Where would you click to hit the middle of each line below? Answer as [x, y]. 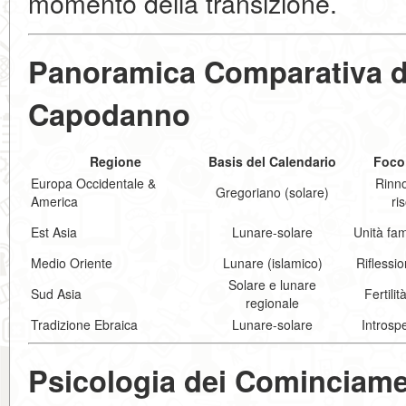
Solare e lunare [272, 285]
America [54, 201]
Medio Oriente [72, 263]
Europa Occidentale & [93, 183]
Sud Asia [56, 294]
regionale [272, 303]
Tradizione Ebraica [84, 324]
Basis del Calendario [272, 161]
